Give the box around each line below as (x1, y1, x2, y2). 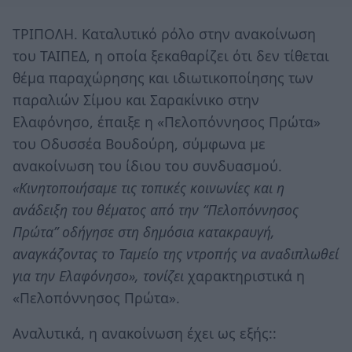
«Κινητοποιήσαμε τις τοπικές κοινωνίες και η (13, 178, 284, 197)
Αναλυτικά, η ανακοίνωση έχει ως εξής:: (13, 324, 277, 343)
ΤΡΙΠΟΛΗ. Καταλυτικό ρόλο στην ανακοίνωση (13, 24, 316, 43)
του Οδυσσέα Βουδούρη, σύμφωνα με (13, 134, 266, 153)
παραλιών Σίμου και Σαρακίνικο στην (13, 90, 259, 109)
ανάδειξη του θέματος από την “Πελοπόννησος (13, 200, 299, 219)
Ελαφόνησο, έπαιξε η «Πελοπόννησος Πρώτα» (13, 112, 321, 131)
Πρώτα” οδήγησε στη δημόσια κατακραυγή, (13, 222, 275, 241)
